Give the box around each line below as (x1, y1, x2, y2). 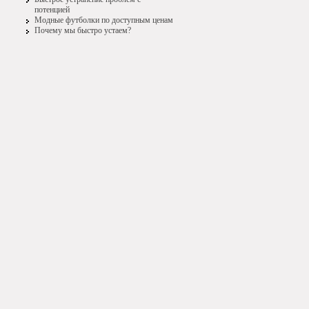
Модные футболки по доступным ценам (34, 15, 173, 25)
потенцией (34, 5, 70, 14)
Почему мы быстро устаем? (34, 26, 131, 35)
